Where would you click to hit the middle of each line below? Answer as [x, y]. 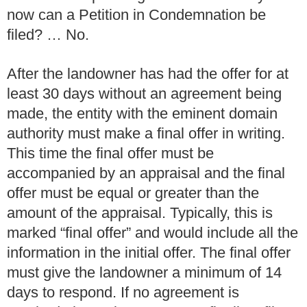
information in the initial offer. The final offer [149, 252]
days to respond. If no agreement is [123, 292]
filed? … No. [48, 35]
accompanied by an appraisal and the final [146, 173]
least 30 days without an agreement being [144, 93]
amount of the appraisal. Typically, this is [140, 212]
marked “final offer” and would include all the [152, 232]
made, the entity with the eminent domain [142, 113]
